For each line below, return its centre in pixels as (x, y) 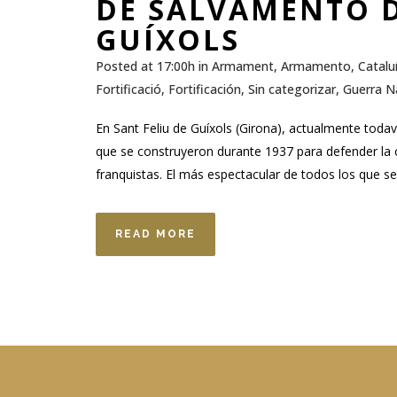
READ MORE (156, 234)
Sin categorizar (292, 89)
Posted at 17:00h (145, 66)
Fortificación (205, 89)
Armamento (316, 66)
